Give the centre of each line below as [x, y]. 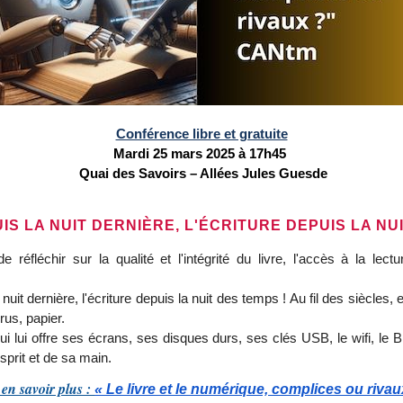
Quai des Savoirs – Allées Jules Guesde [201, 174]
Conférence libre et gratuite [201, 134]
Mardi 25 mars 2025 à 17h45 [201, 154]
